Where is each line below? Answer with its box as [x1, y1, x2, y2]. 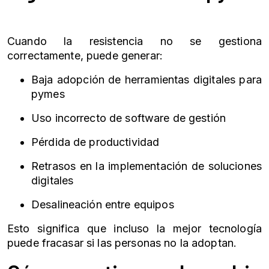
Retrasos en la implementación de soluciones [31, 160, 262, 172]
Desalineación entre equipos [31, 198, 174, 211]
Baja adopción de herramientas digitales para [31, 73, 262, 86]
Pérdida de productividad [31, 136, 160, 148]
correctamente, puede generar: [7, 49, 163, 62]
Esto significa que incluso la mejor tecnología [7, 222, 262, 235]
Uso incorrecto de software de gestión [31, 112, 226, 124]
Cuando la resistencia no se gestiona [7, 35, 262, 47]
